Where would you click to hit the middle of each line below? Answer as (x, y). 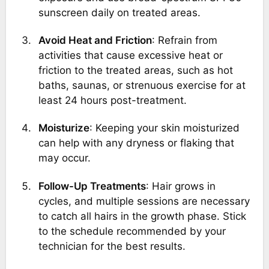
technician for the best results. (112, 246)
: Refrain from (184, 40)
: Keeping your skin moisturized (164, 128)
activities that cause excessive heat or (130, 55)
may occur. (64, 158)
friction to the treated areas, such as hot (135, 70)
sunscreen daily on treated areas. (119, 12)
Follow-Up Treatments (95, 186)
